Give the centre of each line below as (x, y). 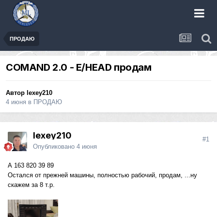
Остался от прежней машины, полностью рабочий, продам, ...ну (102, 175)
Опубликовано (55, 147)
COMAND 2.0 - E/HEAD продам (79, 68)
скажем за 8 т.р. (31, 185)
